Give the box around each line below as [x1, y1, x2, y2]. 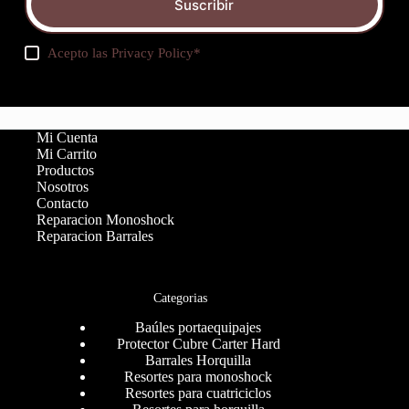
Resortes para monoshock [124, 368, 273, 384]
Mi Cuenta [37, 130, 98, 146]
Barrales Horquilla [145, 351, 252, 368]
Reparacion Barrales [37, 228, 153, 245]
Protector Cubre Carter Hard [116, 335, 280, 351]
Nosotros [37, 179, 89, 195]
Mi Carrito [37, 146, 97, 163]
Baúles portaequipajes [135, 319, 262, 335]
